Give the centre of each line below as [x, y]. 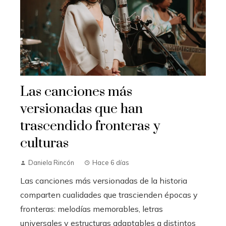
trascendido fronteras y [90, 126]
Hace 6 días [111, 162]
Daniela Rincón [51, 162]
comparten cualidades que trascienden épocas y [109, 194]
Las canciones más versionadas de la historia [104, 180]
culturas [44, 143]
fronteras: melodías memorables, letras [92, 209]
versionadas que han [81, 109]
